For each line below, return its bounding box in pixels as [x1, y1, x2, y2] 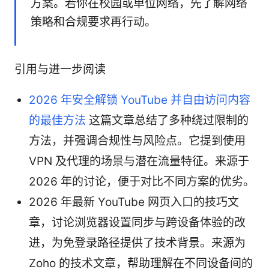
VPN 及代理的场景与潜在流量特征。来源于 [29, 154, 249, 168]
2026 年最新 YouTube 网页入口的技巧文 [29, 195, 239, 209]
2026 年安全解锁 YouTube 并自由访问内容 [29, 92, 250, 107]
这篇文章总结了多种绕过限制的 [86, 113, 249, 127]
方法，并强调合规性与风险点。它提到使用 [29, 133, 246, 148]
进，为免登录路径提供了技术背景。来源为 [29, 235, 246, 250]
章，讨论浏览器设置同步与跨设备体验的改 [29, 215, 246, 229]
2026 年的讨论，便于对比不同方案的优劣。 [29, 174, 255, 189]
